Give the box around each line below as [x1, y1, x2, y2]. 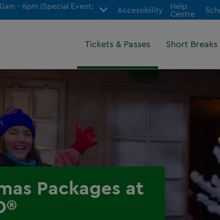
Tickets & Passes [85, 38, 150, 50]
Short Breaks [166, 38, 218, 50]
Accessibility [117, 5, 163, 15]
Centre [170, 9, 195, 19]
